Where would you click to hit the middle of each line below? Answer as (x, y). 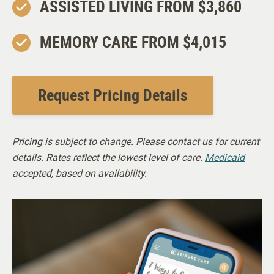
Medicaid (225, 157)
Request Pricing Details (113, 95)
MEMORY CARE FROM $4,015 (133, 42)
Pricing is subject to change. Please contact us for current (136, 141)
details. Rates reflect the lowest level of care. (109, 157)
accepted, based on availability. (80, 173)
